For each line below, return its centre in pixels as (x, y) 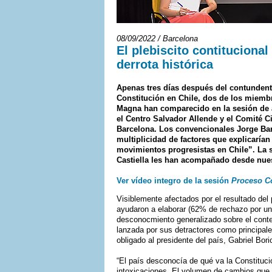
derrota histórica (165, 64)
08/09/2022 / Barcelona (157, 39)
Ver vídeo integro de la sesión (174, 181)
